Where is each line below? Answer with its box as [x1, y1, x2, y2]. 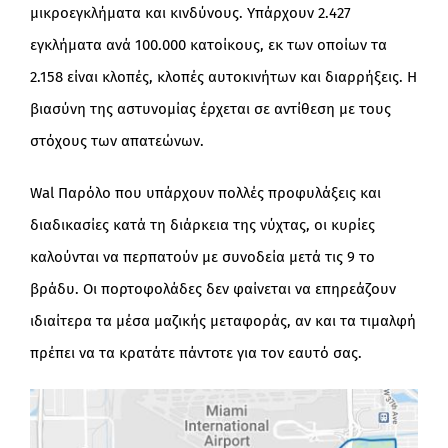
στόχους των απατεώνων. [29, 132, 204, 151]
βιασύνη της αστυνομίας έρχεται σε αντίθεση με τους [29, 100, 391, 119]
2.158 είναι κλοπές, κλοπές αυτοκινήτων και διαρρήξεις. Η [29, 68, 417, 87]
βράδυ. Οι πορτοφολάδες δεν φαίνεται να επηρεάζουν [29, 280, 396, 299]
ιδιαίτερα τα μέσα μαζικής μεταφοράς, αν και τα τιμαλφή [29, 312, 416, 331]
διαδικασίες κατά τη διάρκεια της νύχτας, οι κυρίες [29, 216, 375, 235]
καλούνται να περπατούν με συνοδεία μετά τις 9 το [29, 248, 375, 267]
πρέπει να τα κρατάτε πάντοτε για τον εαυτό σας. [29, 344, 362, 363]
